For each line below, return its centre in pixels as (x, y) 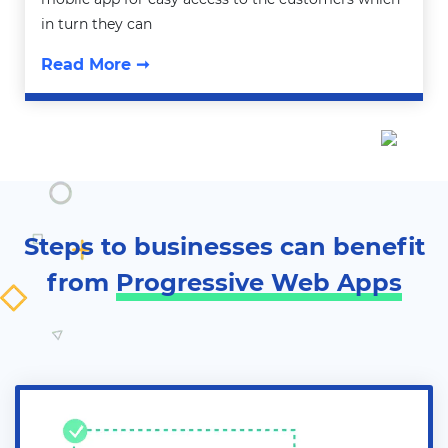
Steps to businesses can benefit (224, 246)
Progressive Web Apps (258, 282)
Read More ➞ (95, 64)
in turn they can (97, 23)
